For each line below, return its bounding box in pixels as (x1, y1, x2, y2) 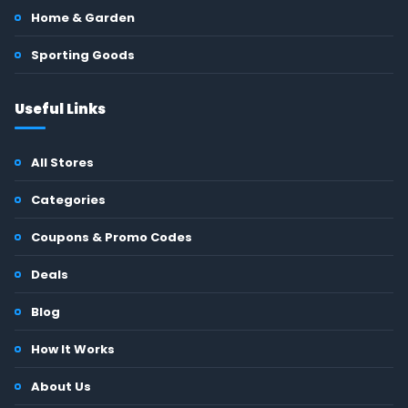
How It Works (31, 340, 115, 358)
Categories (31, 190, 106, 209)
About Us (31, 377, 91, 395)
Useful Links (15, 99, 106, 118)
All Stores (31, 153, 94, 171)
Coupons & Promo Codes (31, 228, 192, 246)
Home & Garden (31, 8, 135, 26)
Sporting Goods (31, 46, 135, 64)
